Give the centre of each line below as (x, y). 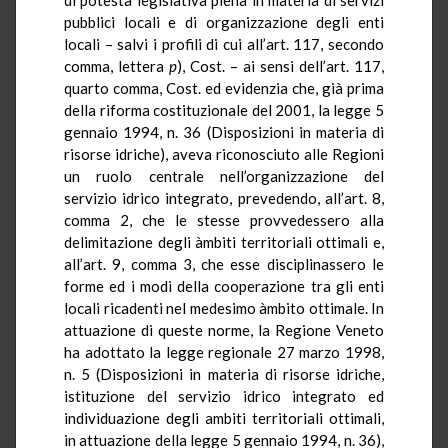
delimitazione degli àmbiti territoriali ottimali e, (224, 241)
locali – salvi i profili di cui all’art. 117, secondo (224, 43)
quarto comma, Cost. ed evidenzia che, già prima (224, 87)
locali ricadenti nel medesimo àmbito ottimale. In (224, 307)
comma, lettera (116, 65)
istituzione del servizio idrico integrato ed (224, 395)
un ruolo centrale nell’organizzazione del (224, 175)
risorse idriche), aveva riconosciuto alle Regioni (224, 153)
